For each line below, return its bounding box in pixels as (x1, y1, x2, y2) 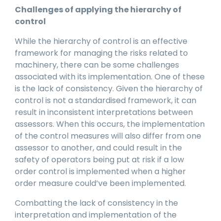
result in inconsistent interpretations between (15, 107, 193, 118)
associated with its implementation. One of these (15, 71, 205, 83)
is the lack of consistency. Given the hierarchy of (15, 83, 203, 95)
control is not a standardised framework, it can (15, 95, 196, 107)
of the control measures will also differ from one (15, 130, 201, 142)
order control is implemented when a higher (15, 166, 186, 178)
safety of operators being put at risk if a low (15, 154, 184, 166)
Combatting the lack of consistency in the (15, 197, 178, 209)
